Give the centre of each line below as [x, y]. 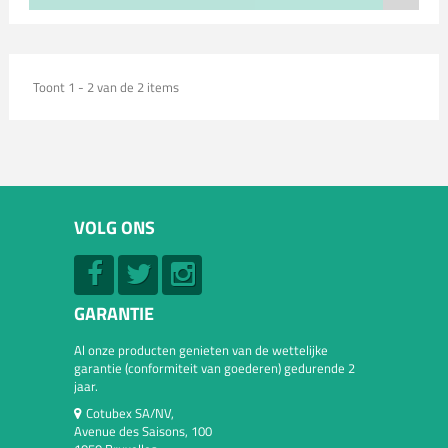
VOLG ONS [114, 227]
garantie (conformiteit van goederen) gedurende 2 [214, 368]
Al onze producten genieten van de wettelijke [201, 350]
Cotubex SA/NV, [130, 413]
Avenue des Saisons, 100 [143, 431]
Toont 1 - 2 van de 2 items [105, 87]
